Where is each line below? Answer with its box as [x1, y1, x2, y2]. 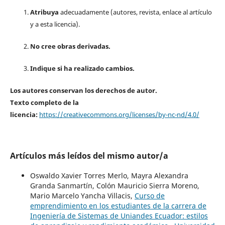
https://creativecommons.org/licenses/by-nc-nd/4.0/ [39, 109, 199, 119]
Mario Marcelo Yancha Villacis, [30, 190, 135, 200]
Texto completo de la [10, 97, 79, 107]
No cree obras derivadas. [30, 41, 110, 51]
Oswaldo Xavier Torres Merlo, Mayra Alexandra [30, 170, 188, 180]
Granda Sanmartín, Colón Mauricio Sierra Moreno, [30, 180, 199, 190]
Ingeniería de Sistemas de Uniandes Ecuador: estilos [30, 210, 208, 220]
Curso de [134, 190, 165, 200]
